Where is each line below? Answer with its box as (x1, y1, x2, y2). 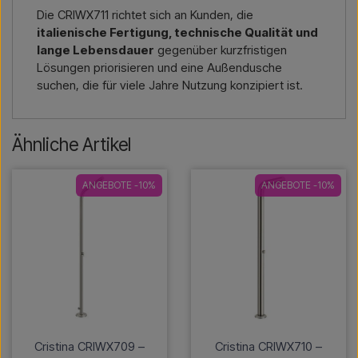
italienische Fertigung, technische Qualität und (37, 24, 318, 40)
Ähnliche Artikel (12, 133, 131, 155)
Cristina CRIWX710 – (215, 338, 322, 354)
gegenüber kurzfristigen (154, 42, 287, 58)
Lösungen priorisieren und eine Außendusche (37, 59, 282, 75)
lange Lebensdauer (37, 42, 154, 58)
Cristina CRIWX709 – (34, 338, 145, 354)
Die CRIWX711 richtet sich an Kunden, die (37, 6, 253, 22)
